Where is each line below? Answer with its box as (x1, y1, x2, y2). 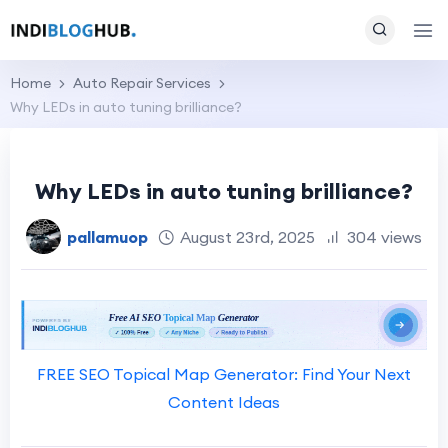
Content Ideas (168, 392, 280, 413)
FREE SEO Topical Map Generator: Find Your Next (37, 364, 411, 385)
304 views (347, 226, 422, 247)
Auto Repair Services (73, 74, 211, 92)
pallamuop (67, 226, 148, 247)
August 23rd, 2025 (180, 226, 315, 247)
